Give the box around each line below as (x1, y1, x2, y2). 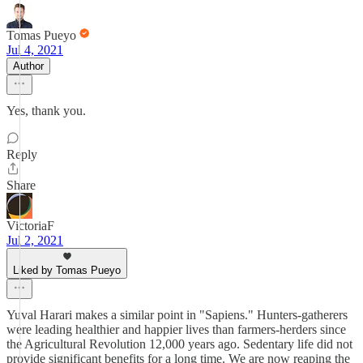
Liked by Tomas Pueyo (13, 264, 121, 276)
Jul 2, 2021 (6, 233, 63, 247)
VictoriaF (6, 219, 54, 233)
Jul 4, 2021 (6, 43, 63, 57)
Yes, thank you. (6, 104, 86, 117)
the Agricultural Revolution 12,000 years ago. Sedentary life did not (6, 337, 352, 351)
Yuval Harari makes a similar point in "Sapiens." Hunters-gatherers (6, 308, 348, 322)
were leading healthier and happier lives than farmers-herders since (6, 322, 346, 336)
